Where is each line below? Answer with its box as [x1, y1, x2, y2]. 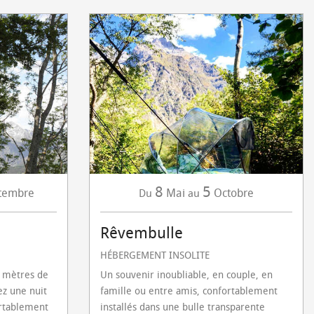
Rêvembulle [100, 224, 183, 243]
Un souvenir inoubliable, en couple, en [100, 269, 273, 281]
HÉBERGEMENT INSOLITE [100, 250, 210, 261]
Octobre [214, 186, 254, 200]
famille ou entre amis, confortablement [100, 285, 278, 297]
